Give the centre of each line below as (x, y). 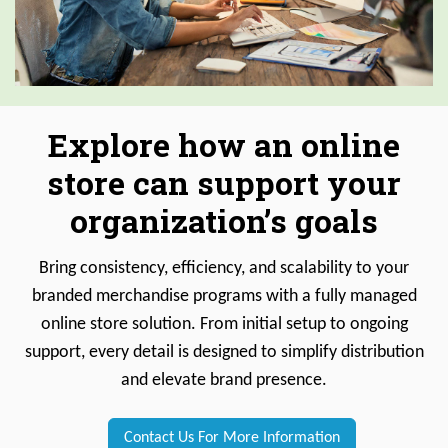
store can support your (224, 183)
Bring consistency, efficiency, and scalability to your (224, 269)
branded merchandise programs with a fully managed (224, 297)
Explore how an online (224, 145)
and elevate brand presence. (224, 381)
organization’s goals (224, 221)
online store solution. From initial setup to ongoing (224, 325)
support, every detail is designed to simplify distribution (224, 353)
